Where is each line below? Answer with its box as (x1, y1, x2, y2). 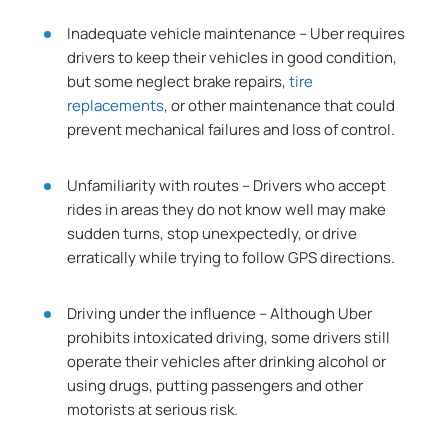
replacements (67, 95, 165, 116)
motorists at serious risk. (67, 399, 239, 420)
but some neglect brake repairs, (67, 71, 290, 92)
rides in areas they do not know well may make (67, 199, 387, 220)
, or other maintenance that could (164, 95, 396, 116)
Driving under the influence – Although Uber (67, 303, 373, 324)
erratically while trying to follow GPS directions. (67, 247, 396, 268)
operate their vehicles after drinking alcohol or (67, 351, 387, 372)
